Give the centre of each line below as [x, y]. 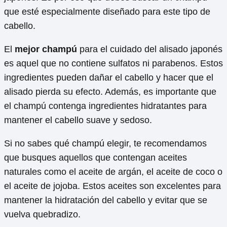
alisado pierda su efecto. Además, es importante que [110, 91]
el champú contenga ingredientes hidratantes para [105, 106]
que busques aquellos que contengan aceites [96, 157]
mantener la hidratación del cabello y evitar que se [106, 200]
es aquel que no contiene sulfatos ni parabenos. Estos [113, 63]
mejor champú [46, 49]
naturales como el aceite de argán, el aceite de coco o [113, 172]
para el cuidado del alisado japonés [150, 49]
